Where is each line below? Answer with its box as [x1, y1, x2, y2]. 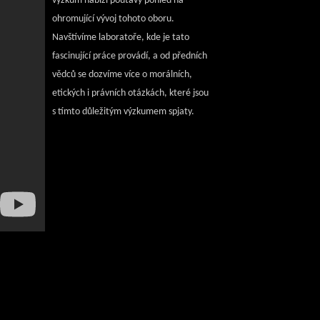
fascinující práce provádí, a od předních [52, 51, 207, 61]
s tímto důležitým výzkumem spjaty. [52, 106, 194, 117]
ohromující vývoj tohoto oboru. [52, 14, 174, 24]
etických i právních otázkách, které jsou [52, 88, 209, 99]
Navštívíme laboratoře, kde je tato [52, 32, 189, 43]
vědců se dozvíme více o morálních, [52, 69, 192, 80]
